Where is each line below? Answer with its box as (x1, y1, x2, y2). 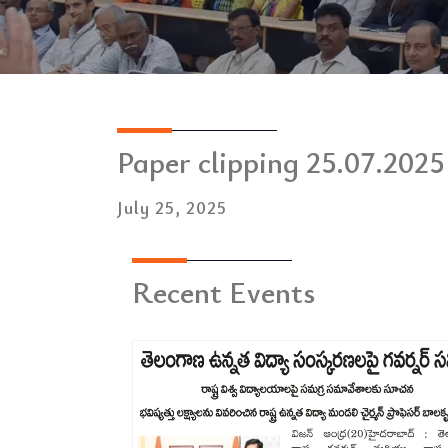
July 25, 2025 (117, 194, 227, 219)
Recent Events (132, 270, 315, 312)
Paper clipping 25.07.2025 (117, 140, 444, 182)
